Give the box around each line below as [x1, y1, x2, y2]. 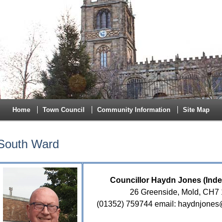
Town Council [43, 106, 85, 113]
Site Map [183, 106, 210, 113]
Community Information [97, 106, 170, 113]
